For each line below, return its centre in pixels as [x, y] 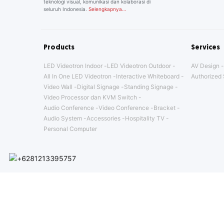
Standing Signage [149, 87]
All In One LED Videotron [77, 76]
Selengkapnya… [107, 9]
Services [205, 48]
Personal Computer [70, 129]
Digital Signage [98, 87]
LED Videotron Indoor [73, 66]
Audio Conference [69, 108]
